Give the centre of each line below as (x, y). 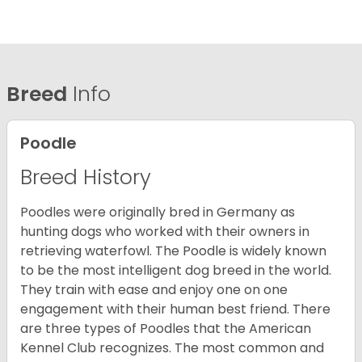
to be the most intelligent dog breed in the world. (176, 271)
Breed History (86, 178)
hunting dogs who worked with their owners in (165, 232)
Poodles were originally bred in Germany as (158, 213)
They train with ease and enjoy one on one (154, 290)
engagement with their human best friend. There (175, 309)
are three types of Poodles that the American (166, 329)
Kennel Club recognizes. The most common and (172, 348)
